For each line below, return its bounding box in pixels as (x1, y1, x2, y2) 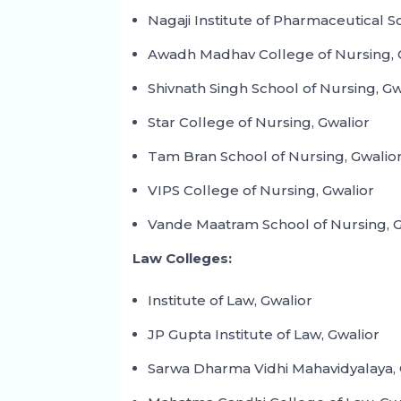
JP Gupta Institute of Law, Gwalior (148, 326, 380, 344)
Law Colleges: (132, 250, 233, 268)
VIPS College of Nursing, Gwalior (148, 182, 375, 200)
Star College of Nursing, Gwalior (148, 114, 371, 132)
